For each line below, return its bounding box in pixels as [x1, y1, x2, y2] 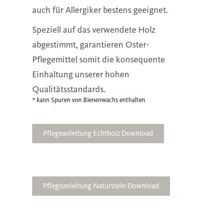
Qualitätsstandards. [32, 83, 106, 95]
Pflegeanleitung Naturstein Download [43, 181, 159, 190]
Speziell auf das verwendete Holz [32, 24, 156, 35]
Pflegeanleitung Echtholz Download [43, 128, 153, 138]
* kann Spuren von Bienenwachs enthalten [32, 96, 145, 104]
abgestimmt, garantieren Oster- [32, 39, 149, 50]
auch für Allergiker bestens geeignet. [32, 4, 168, 16]
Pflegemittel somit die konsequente [32, 54, 165, 65]
